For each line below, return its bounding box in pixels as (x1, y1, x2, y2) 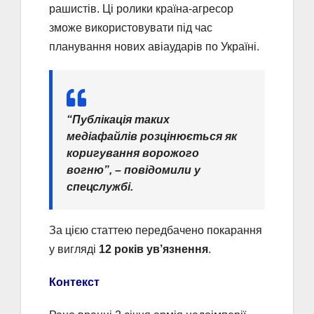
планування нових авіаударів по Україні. (49, 41, 259, 53)
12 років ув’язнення (99, 243, 208, 256)
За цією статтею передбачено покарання (49, 224, 262, 237)
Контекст (49, 276, 100, 289)
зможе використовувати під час (49, 22, 212, 34)
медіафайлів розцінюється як (67, 130, 237, 143)
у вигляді (49, 243, 99, 256)
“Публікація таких (67, 114, 170, 126)
